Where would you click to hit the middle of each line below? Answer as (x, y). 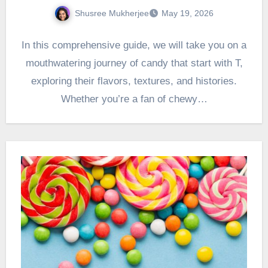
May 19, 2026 (188, 13)
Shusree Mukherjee (112, 13)
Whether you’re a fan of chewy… (134, 99)
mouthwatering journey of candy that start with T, (134, 63)
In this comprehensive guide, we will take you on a (134, 45)
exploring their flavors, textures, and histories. (134, 81)
